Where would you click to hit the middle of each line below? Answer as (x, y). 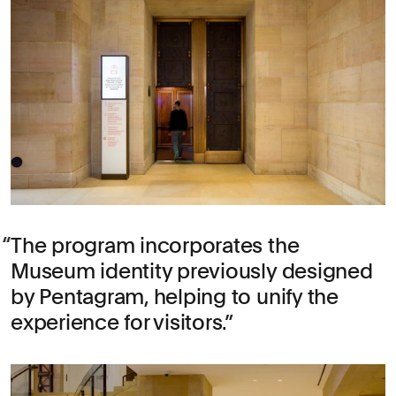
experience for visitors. (118, 323)
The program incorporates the (155, 246)
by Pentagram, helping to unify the (175, 297)
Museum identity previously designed (192, 271)
